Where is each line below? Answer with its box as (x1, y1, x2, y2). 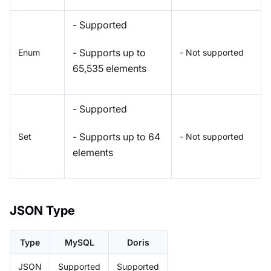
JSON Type (10, 203, 75, 218)
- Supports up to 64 (73, 130, 160, 143)
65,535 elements (73, 62, 146, 74)
